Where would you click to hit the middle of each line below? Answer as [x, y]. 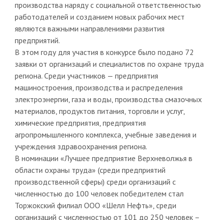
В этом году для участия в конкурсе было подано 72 [104, 52]
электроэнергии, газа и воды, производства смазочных [108, 99]
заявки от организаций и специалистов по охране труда [109, 64]
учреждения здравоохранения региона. [81, 146]
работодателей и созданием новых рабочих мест [99, 16]
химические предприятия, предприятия [80, 123]
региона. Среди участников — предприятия [86, 75]
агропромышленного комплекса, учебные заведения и [105, 134]
